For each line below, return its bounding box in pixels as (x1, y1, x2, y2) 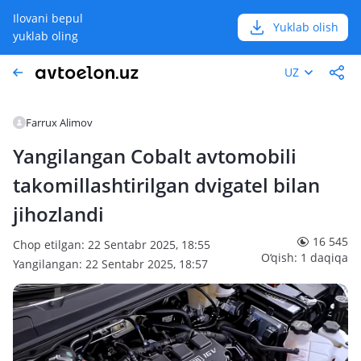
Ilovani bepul (13, 10, 83, 26)
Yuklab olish (273, 19, 338, 35)
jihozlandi (13, 201, 104, 227)
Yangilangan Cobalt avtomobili (13, 143, 297, 169)
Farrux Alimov (26, 115, 93, 130)
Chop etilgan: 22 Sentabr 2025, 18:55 (13, 237, 210, 252)
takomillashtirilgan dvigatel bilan (13, 172, 320, 198)
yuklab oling (13, 28, 78, 44)
